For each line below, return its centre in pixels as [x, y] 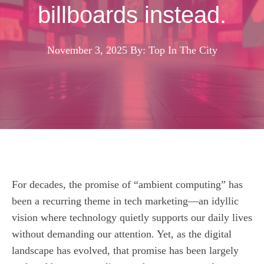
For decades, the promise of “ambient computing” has [127, 184]
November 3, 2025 [87, 50]
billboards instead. [132, 14]
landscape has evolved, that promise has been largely [125, 250]
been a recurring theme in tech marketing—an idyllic [125, 201]
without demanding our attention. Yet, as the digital [122, 234]
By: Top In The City [174, 50]
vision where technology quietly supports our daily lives [132, 217]
